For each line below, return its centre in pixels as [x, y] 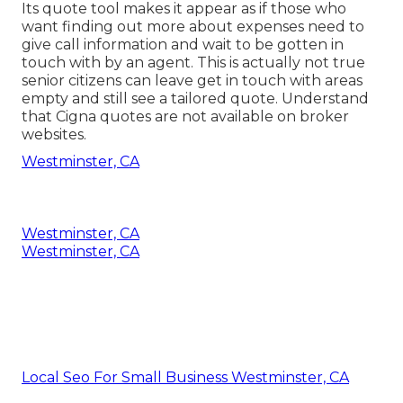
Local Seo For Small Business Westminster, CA [185, 378]
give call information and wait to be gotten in [183, 45]
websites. [54, 135]
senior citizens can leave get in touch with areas [192, 81]
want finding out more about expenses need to [193, 27]
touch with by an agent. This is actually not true [193, 63]
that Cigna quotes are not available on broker [185, 117]
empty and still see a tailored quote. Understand [195, 99]
